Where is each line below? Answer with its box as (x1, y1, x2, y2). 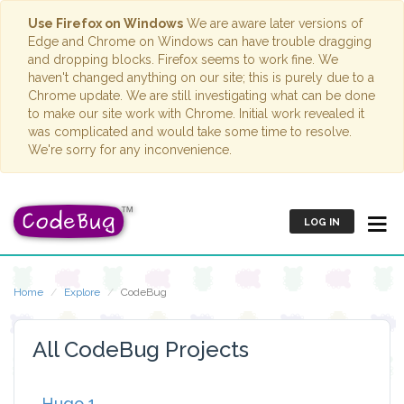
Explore (64, 286, 100, 298)
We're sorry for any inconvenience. (28, 142, 232, 157)
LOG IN (303, 216, 340, 228)
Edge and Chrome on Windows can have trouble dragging (28, 34, 372, 49)
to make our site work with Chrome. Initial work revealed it (28, 106, 364, 121)
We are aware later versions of (183, 16, 363, 31)
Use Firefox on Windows (28, 16, 183, 31)
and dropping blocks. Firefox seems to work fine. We (28, 52, 338, 67)
